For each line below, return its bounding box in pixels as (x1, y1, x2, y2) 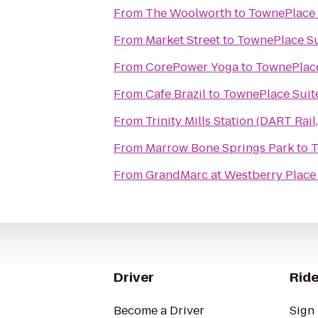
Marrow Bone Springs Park (146, 140, 294, 156)
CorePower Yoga (146, 59, 238, 75)
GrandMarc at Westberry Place (146, 167, 316, 183)
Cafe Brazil (146, 86, 206, 102)
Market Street (146, 32, 220, 48)
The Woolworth (146, 5, 231, 21)
